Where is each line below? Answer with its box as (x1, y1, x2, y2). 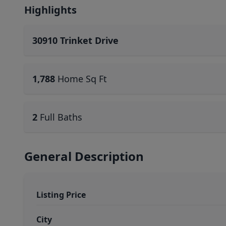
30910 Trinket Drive (32, 34, 119, 46)
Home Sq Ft (58, 73, 107, 85)
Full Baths (40, 111, 82, 123)
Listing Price (36, 189, 86, 200)
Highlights (24, 3, 77, 17)
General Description (24, 148, 144, 164)
